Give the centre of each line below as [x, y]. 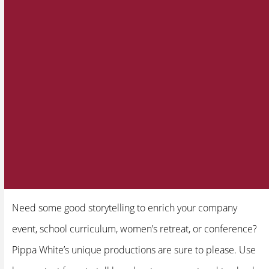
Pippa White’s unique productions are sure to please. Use [134, 249]
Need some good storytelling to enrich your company [124, 207]
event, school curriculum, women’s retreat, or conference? [134, 228]
